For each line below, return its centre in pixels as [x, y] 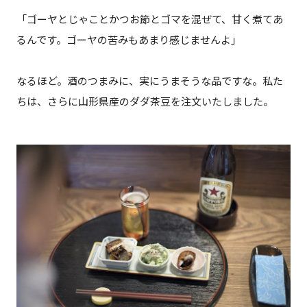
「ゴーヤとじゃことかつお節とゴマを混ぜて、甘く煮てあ [149, 20]
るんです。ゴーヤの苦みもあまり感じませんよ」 [128, 40]
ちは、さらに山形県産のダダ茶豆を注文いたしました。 [145, 102]
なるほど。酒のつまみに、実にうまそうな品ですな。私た [149, 81]
